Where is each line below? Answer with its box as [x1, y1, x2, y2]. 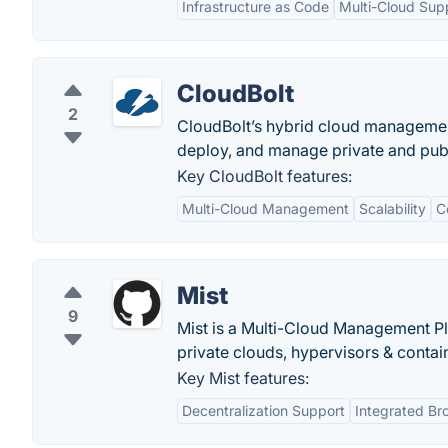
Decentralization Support [182, 402, 345, 419]
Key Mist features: [177, 368, 309, 388]
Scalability [359, 200, 426, 217]
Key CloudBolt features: [177, 166, 352, 186]
